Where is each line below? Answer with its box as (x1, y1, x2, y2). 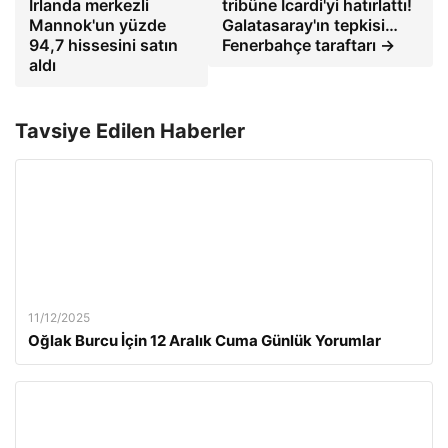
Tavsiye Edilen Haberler (15, 119, 245, 144)
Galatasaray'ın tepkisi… (222, 15, 399, 36)
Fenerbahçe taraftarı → (222, 35, 396, 56)
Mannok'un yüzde (29, 15, 166, 36)
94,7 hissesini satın (29, 35, 178, 56)
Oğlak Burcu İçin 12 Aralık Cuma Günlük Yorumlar (28, 331, 381, 351)
